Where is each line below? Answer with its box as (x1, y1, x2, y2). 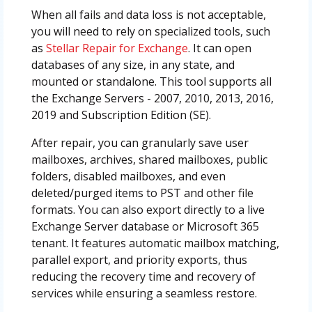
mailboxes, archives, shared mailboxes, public (31, 151, 267, 167)
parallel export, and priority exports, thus (31, 251, 247, 267)
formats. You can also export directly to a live (31, 201, 265, 217)
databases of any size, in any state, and (31, 56, 235, 72)
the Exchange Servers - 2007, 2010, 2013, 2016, (31, 90, 274, 106)
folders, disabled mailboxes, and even (31, 168, 226, 184)
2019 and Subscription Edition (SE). (31, 107, 211, 123)
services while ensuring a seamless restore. (31, 285, 257, 301)
